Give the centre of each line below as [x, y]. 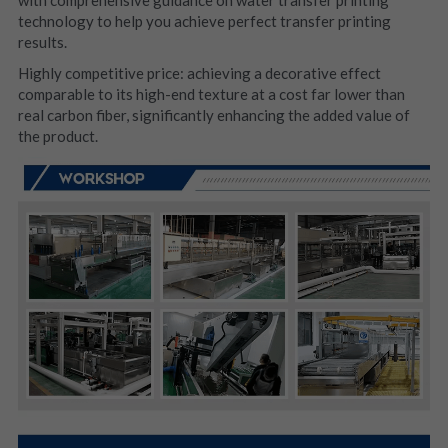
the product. [57, 135]
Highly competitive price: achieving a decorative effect [199, 72]
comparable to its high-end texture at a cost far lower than [211, 93]
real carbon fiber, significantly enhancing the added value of [213, 114]
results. [42, 41]
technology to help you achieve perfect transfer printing [204, 20]
